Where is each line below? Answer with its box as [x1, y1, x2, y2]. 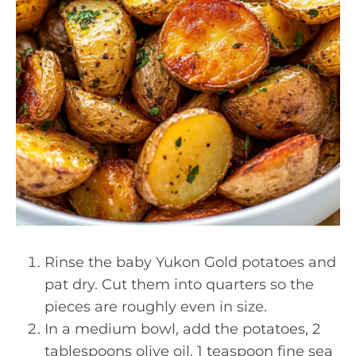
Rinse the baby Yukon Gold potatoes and [44, 253, 336, 271]
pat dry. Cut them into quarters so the [44, 276, 314, 293]
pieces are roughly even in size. [44, 298, 267, 315]
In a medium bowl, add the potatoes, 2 [44, 320, 320, 338]
